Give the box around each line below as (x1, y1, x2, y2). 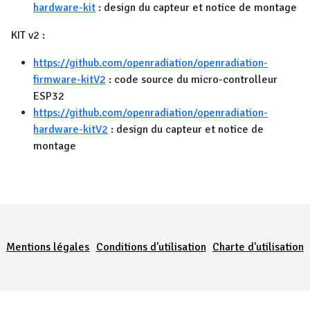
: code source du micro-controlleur (106, 73, 277, 86)
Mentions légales (6, 240, 90, 254)
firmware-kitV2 (33, 73, 106, 86)
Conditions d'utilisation (95, 240, 206, 254)
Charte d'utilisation (212, 240, 304, 254)
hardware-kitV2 (33, 122, 108, 136)
